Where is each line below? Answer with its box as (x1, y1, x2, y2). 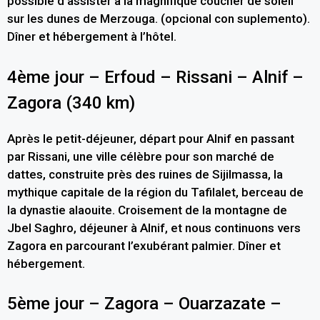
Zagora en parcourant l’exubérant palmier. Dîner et (7, 238, 281, 253)
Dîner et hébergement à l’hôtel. (7, 29, 176, 44)
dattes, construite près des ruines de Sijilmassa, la (7, 166, 283, 181)
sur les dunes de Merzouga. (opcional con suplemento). (7, 11, 310, 26)
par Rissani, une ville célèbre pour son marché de (7, 149, 274, 164)
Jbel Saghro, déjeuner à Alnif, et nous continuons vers (7, 220, 301, 235)
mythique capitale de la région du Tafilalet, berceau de (7, 184, 304, 199)
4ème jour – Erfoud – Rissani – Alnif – (7, 66, 304, 87)
